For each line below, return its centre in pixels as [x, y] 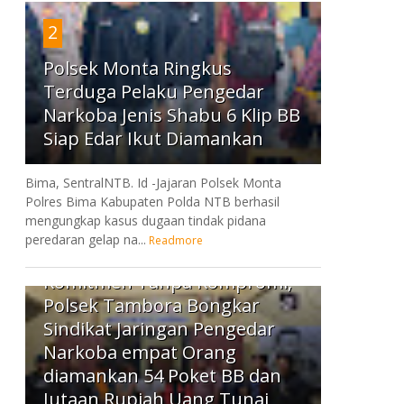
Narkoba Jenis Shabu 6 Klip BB [171, 115]
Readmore [176, 240]
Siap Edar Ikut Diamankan [153, 138]
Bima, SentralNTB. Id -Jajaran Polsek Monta [153, 182]
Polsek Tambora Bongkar [151, 305]
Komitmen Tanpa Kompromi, [167, 281]
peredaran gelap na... [85, 239]
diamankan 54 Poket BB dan [162, 375]
